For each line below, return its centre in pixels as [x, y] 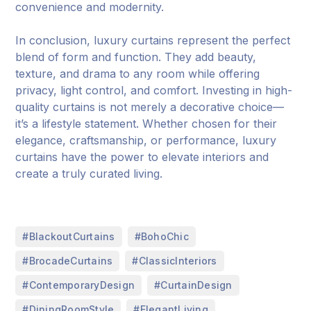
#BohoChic [161, 237]
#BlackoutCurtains [69, 237]
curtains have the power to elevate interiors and [142, 157]
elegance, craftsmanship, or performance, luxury [146, 141]
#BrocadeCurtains [68, 261]
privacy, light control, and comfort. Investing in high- [154, 91]
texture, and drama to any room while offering [138, 74]
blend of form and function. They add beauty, [136, 57]
